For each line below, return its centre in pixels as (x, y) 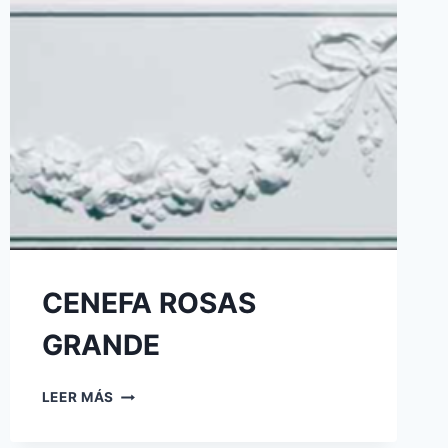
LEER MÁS (78, 397)
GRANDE (100, 345)
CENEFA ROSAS (148, 303)
